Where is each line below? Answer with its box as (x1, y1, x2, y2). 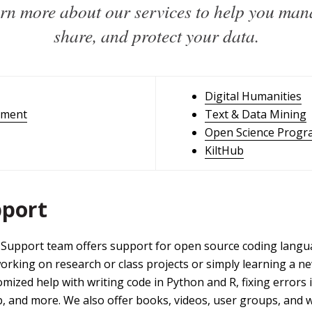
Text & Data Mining (205, 107, 306, 123)
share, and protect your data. (53, 24, 259, 48)
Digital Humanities (205, 88, 302, 104)
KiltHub (205, 143, 244, 159)
